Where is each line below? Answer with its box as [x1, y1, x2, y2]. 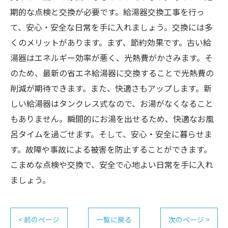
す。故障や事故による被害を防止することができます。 [10, 143, 212, 155]
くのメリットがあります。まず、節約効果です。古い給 [10, 36, 211, 48]
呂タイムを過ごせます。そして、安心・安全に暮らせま [10, 128, 212, 140]
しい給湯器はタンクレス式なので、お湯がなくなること [10, 97, 213, 109]
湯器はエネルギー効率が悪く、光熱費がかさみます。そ [10, 51, 213, 64]
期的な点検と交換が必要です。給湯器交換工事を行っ [10, 6, 205, 18]
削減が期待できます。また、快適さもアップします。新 [10, 82, 212, 94]
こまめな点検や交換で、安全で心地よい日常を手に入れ [10, 158, 213, 170]
